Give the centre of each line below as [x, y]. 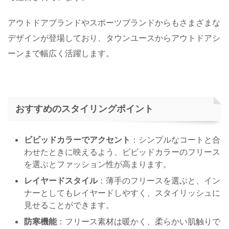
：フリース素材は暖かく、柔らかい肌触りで [139, 221]
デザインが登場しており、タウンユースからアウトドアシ [114, 38]
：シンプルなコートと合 [175, 139]
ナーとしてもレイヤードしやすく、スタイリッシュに [122, 192]
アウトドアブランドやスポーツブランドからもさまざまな [114, 22]
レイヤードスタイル [61, 180]
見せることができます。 [69, 205]
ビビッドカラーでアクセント [77, 139]
